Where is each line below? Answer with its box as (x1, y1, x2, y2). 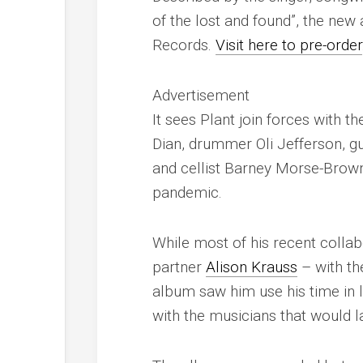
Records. (152, 35, 216, 54)
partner (152, 257, 207, 276)
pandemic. (152, 182, 223, 202)
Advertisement (152, 85, 250, 105)
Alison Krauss (206, 257, 298, 276)
